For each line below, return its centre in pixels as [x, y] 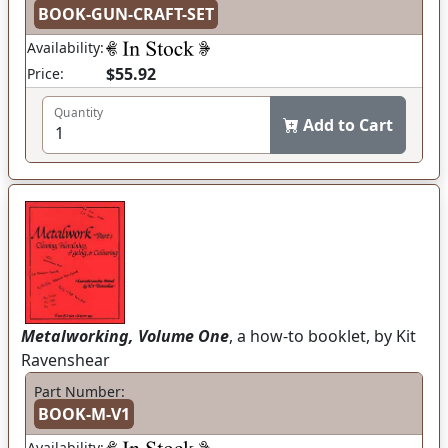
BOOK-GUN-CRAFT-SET [126, 14]
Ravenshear [65, 360]
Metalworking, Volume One [125, 336]
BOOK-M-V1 [84, 414]
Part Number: [79, 392]
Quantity [79, 112]
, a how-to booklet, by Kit [322, 336]
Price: [45, 74]
